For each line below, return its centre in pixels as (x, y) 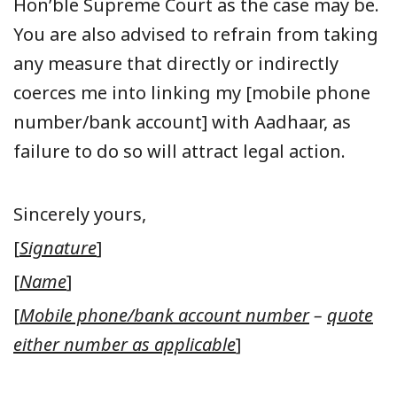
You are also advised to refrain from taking (196, 34)
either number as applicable (125, 344)
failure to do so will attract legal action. (179, 151)
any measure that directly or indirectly (176, 63)
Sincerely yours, (80, 214)
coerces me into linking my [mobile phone (192, 92)
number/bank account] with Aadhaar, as (182, 121)
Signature (58, 247)
